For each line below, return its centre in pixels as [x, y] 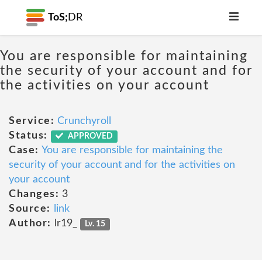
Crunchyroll [84, 121]
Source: [30, 209]
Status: [28, 136]
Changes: [34, 194]
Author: [30, 223]
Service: [32, 121]
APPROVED [90, 136]
